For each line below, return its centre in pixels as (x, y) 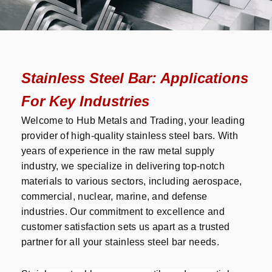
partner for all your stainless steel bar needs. (121, 242)
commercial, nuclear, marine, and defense (114, 197)
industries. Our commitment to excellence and (123, 212)
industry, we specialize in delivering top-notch (123, 166)
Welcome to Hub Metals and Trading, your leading (133, 121)
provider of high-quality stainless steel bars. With (130, 136)
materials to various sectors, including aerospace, (131, 182)
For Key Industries (85, 101)
